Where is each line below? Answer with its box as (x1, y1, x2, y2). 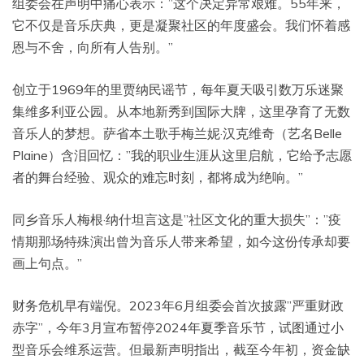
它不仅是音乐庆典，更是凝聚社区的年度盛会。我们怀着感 (12, 17, 350, 34)
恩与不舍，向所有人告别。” (12, 39, 173, 56)
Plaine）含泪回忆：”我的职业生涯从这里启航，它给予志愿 (12, 147, 352, 164)
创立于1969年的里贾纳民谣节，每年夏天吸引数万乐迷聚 (12, 81, 344, 98)
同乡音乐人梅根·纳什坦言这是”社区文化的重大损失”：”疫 (12, 211, 341, 228)
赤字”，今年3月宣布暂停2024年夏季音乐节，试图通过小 (12, 319, 344, 336)
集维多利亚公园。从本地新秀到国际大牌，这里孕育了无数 (12, 103, 350, 120)
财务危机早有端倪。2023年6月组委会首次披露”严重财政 (12, 297, 344, 314)
